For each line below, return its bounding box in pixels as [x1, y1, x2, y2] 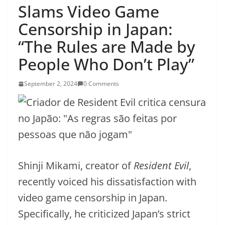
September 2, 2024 [24, 79, 77, 88]
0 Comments [83, 79, 119, 88]
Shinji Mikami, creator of [18, 159, 134, 172]
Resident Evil [134, 159, 189, 172]
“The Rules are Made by [18, 36, 195, 57]
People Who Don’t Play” [18, 53, 194, 75]
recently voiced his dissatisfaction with [18, 175, 196, 188]
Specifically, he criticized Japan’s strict [18, 207, 190, 220]
